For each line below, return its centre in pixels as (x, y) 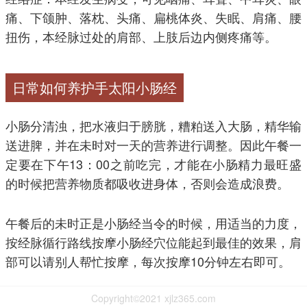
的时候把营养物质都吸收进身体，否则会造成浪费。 (147, 183)
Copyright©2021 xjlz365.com (153, 298)
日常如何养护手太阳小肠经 (95, 88)
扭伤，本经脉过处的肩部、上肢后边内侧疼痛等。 (141, 37)
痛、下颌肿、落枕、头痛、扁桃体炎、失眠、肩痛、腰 (153, 17)
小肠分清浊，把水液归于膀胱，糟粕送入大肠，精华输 (153, 126)
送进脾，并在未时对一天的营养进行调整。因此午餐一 (153, 145)
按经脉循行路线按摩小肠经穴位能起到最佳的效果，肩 (153, 242)
